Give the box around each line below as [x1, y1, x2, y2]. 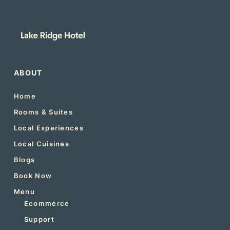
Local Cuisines [13, 139, 70, 148]
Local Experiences [13, 123, 84, 132]
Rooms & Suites [13, 107, 73, 116]
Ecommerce [24, 199, 70, 207]
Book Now [13, 171, 52, 180]
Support [24, 215, 54, 223]
